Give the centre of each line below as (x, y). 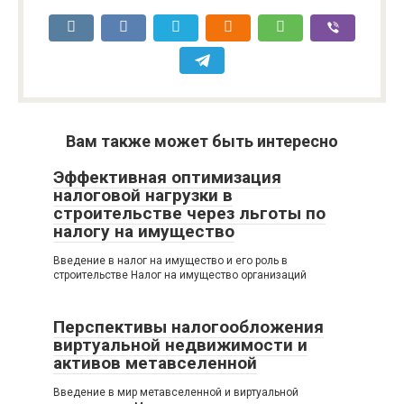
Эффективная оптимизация (167, 177)
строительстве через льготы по (189, 213)
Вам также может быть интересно (202, 141)
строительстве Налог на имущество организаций (180, 275)
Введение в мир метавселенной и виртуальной (176, 392)
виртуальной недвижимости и (180, 344)
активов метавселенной (155, 363)
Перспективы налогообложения (188, 326)
